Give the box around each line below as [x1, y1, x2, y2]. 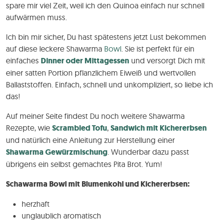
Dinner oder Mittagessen [41, 55, 129, 66]
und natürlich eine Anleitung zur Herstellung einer [6, 135, 175, 145]
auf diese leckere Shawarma [6, 43, 104, 54]
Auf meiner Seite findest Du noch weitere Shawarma [6, 110, 185, 121]
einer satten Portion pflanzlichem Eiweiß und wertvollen [6, 67, 196, 78]
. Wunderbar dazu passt [108, 146, 189, 157]
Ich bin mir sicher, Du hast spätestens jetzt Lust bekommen [6, 31, 206, 42]
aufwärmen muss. [6, 12, 67, 22]
